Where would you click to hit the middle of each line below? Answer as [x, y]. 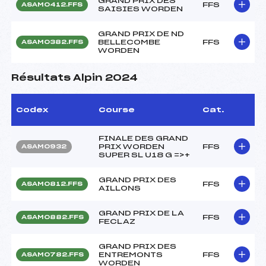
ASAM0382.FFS [52, 42]
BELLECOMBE [129, 42]
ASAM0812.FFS [52, 184]
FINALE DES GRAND [143, 138]
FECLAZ [117, 221]
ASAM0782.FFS [53, 254]
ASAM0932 [44, 146]
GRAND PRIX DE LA [141, 213]
